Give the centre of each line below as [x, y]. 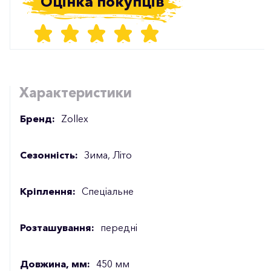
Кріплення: [48, 191]
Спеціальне [108, 191]
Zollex [75, 118]
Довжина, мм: [55, 263]
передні [119, 227]
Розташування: [57, 227]
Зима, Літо [108, 155]
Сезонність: [49, 155]
